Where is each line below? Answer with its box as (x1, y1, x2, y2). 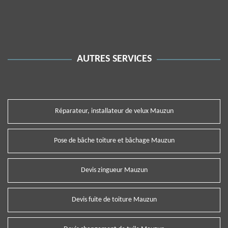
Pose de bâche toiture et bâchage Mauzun (53, 137, 175, 145)
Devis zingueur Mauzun (80, 166, 148, 174)
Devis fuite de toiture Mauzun (71, 196, 157, 204)
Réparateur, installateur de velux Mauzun (54, 107, 174, 115)
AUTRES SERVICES (76, 54, 152, 64)
